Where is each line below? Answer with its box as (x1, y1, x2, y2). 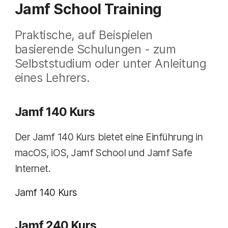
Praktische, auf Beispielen (14, 27, 153, 43)
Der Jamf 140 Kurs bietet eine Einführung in (14, 131, 203, 144)
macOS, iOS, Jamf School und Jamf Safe (14, 147, 193, 159)
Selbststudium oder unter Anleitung (14, 56, 207, 71)
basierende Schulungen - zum (14, 42, 176, 57)
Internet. (14, 162, 51, 175)
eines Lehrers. (14, 70, 90, 85)
